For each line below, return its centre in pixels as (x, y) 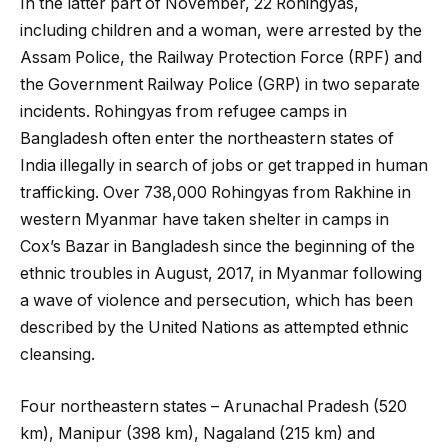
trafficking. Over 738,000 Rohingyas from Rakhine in (215, 192)
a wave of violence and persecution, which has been (216, 300)
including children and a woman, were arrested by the (221, 30)
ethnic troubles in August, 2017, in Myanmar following (221, 273)
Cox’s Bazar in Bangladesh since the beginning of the (217, 246)
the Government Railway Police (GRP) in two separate (220, 84)
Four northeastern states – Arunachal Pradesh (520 (213, 406)
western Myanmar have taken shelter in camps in (204, 219)
